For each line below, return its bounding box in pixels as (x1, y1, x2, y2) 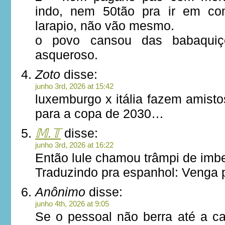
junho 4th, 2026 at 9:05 (35, 199, 109, 208)
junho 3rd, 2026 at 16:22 (35, 141, 114, 149)
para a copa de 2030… (35, 106, 164, 121)
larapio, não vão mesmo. (35, 19, 174, 33)
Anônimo (35, 185, 85, 199)
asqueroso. (35, 48, 98, 62)
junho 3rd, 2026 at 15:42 (35, 82, 114, 90)
